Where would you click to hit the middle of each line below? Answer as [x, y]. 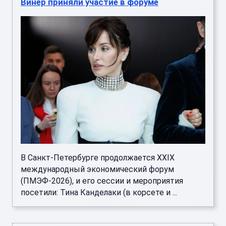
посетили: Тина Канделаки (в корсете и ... [99, 193]
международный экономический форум [97, 169]
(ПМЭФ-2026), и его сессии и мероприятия [102, 181]
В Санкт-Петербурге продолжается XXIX [98, 158]
